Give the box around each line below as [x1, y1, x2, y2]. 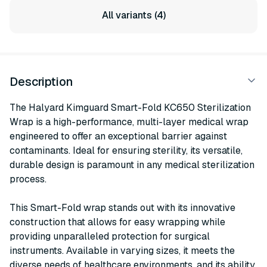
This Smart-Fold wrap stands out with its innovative [10, 201, 235, 214]
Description [10, 74, 73, 89]
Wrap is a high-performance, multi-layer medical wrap [10, 116, 249, 128]
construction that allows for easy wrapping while [10, 216, 225, 228]
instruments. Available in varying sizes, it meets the [10, 244, 235, 257]
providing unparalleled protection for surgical [10, 230, 210, 243]
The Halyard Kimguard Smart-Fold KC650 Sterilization [10, 101, 251, 114]
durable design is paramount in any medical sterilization [10, 159, 254, 171]
